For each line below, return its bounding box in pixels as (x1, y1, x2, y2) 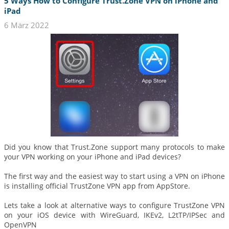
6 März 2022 (4, 19, 49, 30)
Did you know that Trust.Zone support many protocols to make (4, 142, 225, 152)
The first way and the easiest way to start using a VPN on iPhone (4, 171, 225, 181)
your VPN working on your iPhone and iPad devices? (4, 151, 181, 162)
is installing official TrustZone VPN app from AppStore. (4, 180, 190, 191)
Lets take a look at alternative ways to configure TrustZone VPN (4, 200, 225, 210)
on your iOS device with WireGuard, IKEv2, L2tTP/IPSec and (4, 210, 225, 220)
